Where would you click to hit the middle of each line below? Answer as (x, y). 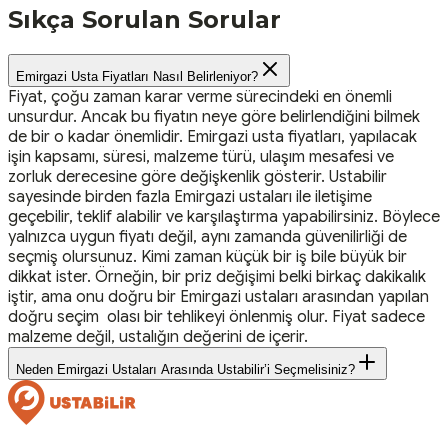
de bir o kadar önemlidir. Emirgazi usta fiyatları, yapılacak (212, 137)
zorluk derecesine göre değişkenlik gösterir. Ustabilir (197, 177)
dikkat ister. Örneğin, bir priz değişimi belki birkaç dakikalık (217, 277)
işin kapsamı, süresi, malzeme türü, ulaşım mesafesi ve (201, 157)
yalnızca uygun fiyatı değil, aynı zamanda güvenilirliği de (207, 237)
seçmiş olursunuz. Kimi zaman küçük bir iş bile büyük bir (207, 257)
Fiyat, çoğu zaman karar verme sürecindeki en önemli (200, 97)
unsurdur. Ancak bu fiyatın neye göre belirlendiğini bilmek (214, 117)
